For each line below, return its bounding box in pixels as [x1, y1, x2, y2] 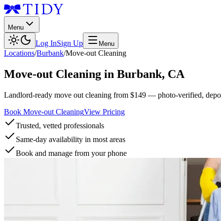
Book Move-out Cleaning [4, 107, 84, 116]
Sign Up [57, 39, 83, 47]
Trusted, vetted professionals [16, 121, 104, 130]
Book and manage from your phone [16, 148, 127, 157]
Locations [4, 49, 35, 57]
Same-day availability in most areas [16, 135, 125, 144]
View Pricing [84, 107, 125, 116]
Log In [36, 39, 57, 47]
